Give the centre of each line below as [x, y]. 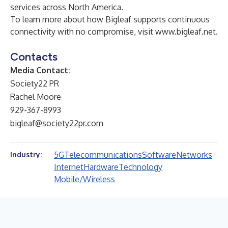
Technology [140, 167]
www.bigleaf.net [186, 32]
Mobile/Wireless [84, 179]
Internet [69, 167]
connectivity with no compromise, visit [83, 32]
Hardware [101, 167]
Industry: [26, 154]
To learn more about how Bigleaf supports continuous [110, 19]
